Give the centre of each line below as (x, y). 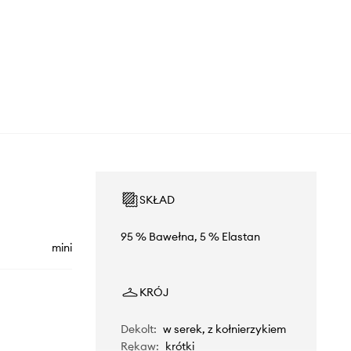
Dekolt (137, 329)
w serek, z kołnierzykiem (224, 329)
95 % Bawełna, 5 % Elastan (190, 237)
